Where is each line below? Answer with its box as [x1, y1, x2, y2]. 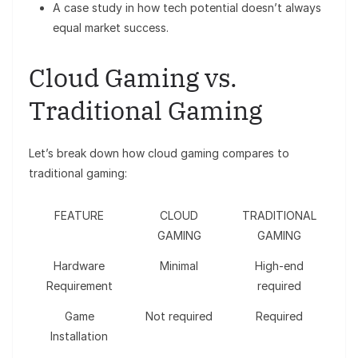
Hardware [54, 259, 105, 273]
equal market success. [53, 21, 169, 35]
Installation [50, 329, 108, 344]
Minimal [160, 259, 198, 273]
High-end [254, 259, 304, 273]
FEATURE [54, 209, 104, 223]
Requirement [46, 279, 113, 293]
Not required [145, 309, 213, 324]
